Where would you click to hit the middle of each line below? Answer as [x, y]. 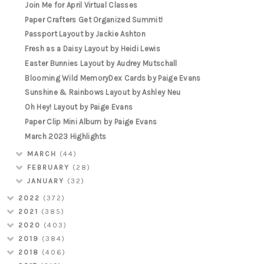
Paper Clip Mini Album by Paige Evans [91, 121]
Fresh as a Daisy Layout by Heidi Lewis [93, 49]
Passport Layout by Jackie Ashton [85, 34]
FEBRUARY [49, 168]
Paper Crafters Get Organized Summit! [94, 19]
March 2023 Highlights [66, 136]
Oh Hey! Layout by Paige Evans [79, 107]
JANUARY [47, 181]
